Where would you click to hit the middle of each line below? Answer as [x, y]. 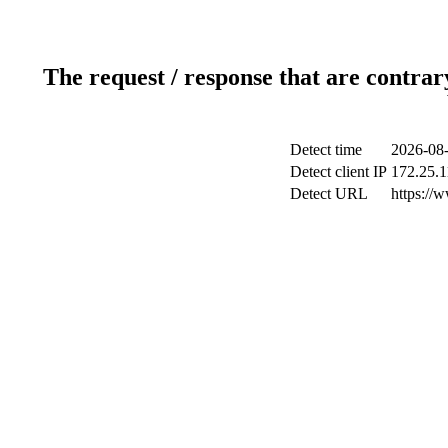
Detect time [326, 149]
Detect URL [329, 193]
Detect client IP [338, 171]
